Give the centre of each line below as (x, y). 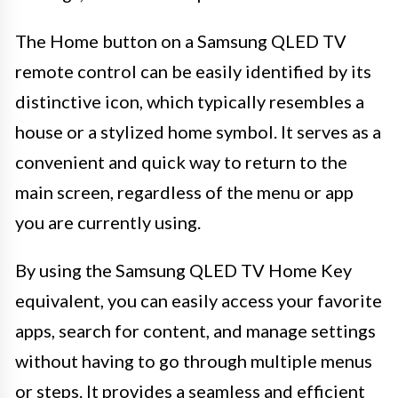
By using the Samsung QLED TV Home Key (183, 270)
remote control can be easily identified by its (193, 71)
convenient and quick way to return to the (181, 161)
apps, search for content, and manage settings (195, 330)
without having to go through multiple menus (194, 360)
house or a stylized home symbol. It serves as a (198, 131)
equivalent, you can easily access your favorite (199, 300)
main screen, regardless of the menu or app (184, 191)
